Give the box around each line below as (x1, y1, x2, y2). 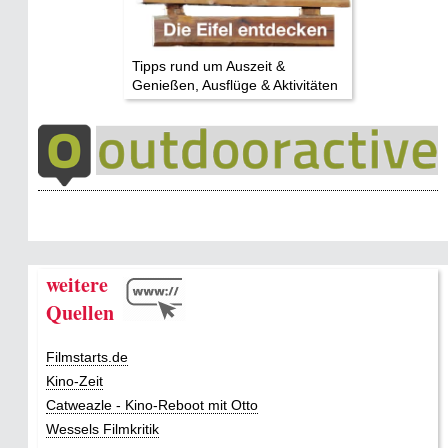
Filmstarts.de (46, 348, 128, 365)
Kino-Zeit (46, 372, 103, 389)
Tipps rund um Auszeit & (132, 57, 285, 74)
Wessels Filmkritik (46, 420, 159, 437)
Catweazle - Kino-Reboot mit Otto (46, 396, 258, 413)
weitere (46, 269, 108, 299)
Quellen (46, 297, 114, 327)
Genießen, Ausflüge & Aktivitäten (132, 76, 338, 93)
